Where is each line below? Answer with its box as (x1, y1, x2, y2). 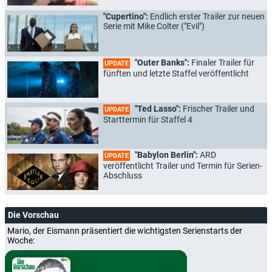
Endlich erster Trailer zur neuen (150, 11, 265, 21)
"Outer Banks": (133, 57, 191, 67)
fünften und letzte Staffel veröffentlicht (103, 68, 249, 78)
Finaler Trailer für (191, 57, 254, 67)
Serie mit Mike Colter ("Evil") (103, 21, 205, 31)
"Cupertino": (103, 11, 150, 21)
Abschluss (103, 170, 142, 180)
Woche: (7, 235, 35, 245)
